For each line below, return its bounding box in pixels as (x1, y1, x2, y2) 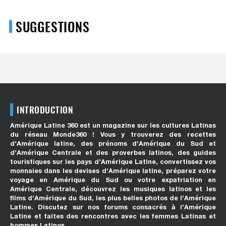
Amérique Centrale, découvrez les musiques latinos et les (10, 185, 216, 193)
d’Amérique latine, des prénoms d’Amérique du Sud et (10, 140, 216, 148)
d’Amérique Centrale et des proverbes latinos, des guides (10, 149, 216, 157)
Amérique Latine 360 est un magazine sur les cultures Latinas (10, 122, 216, 130)
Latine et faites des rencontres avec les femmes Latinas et (10, 212, 216, 220)
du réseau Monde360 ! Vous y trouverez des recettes (10, 131, 216, 139)
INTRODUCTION (17, 103, 74, 117)
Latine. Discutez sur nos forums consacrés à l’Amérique (10, 203, 216, 211)
